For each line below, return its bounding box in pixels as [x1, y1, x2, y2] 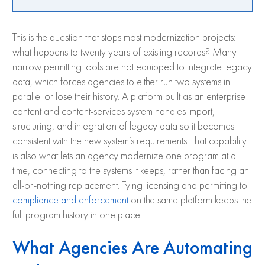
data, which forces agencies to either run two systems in [12, 76, 230, 88]
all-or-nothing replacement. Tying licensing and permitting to [12, 180, 247, 191]
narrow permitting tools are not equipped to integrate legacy [12, 62, 252, 73]
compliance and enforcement [12, 195, 128, 206]
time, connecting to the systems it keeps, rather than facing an [12, 165, 249, 176]
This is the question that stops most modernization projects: [12, 32, 235, 43]
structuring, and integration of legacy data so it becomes [12, 121, 234, 132]
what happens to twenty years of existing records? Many [12, 47, 237, 58]
